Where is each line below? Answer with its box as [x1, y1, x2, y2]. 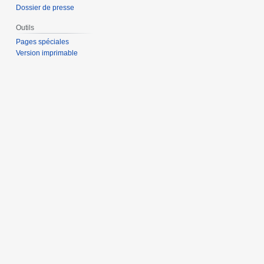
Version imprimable [16, 49, 78, 58]
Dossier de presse [16, 4, 75, 12]
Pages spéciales [16, 38, 70, 47]
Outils [16, 24, 35, 32]
